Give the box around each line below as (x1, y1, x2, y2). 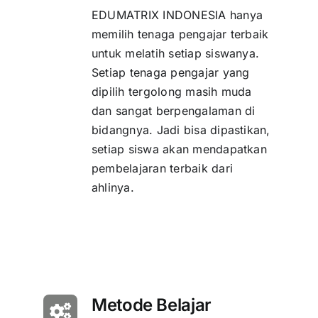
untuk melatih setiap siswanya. (91, 46, 260, 61)
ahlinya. (91, 180, 134, 195)
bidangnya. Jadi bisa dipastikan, (91, 123, 270, 138)
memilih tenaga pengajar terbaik (91, 27, 269, 42)
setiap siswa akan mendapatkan (91, 142, 267, 157)
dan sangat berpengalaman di (91, 104, 256, 119)
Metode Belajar (91, 295, 212, 316)
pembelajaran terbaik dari (91, 161, 233, 176)
